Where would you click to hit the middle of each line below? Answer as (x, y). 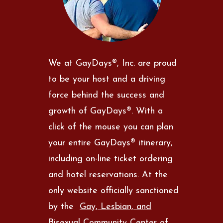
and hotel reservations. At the (108, 175)
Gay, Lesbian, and (116, 207)
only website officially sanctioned (114, 191)
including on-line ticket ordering (111, 159)
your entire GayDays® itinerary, (111, 143)
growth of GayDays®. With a (106, 111)
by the (64, 207)
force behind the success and (107, 95)
